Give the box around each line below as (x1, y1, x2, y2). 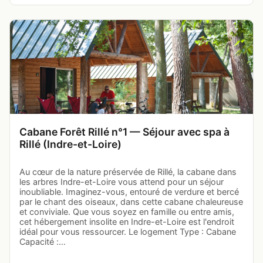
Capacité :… (19, 237, 66, 247)
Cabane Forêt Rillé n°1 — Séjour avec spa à (19, 126, 230, 139)
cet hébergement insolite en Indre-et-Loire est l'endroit (19, 217, 234, 227)
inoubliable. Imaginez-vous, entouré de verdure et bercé (19, 187, 239, 197)
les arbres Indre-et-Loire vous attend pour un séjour (19, 177, 224, 187)
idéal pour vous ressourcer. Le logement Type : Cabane (19, 227, 236, 237)
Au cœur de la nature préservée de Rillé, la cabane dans (19, 167, 237, 177)
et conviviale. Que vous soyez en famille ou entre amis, (19, 207, 234, 217)
